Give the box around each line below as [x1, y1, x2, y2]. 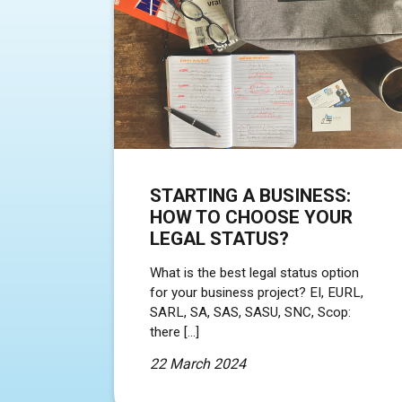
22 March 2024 [150, 354, 246, 372]
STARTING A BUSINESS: [150, 184, 351, 206]
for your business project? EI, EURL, [150, 284, 363, 301]
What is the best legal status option [150, 264, 359, 281]
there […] [150, 323, 199, 340]
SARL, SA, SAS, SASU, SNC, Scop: [150, 303, 351, 320]
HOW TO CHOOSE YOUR [150, 205, 353, 228]
